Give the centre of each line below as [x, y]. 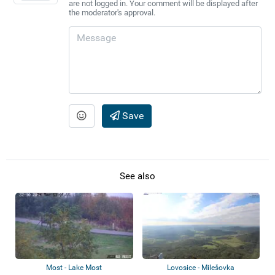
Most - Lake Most [74, 268]
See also [137, 176]
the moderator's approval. [112, 12]
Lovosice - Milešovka [201, 268]
